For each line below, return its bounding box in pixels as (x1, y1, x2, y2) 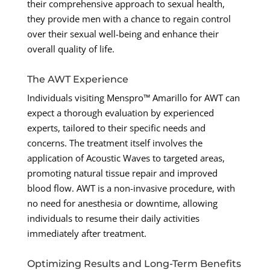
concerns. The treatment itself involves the (27, 137, 202, 149)
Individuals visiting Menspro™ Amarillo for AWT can (27, 92, 240, 104)
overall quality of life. (27, 43, 115, 55)
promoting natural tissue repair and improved (27, 167, 218, 180)
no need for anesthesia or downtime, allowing (27, 197, 218, 210)
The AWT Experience (27, 74, 128, 86)
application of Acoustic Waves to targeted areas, (27, 152, 225, 165)
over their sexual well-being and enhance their (27, 28, 219, 40)
